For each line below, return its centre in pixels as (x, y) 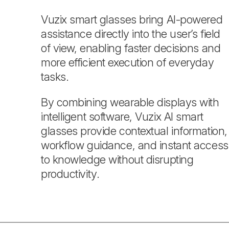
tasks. (55, 77)
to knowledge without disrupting (117, 159)
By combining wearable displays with (130, 102)
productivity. (70, 174)
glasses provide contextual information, (134, 131)
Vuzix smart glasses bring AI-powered (132, 19)
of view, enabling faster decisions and (131, 48)
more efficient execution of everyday (128, 62)
